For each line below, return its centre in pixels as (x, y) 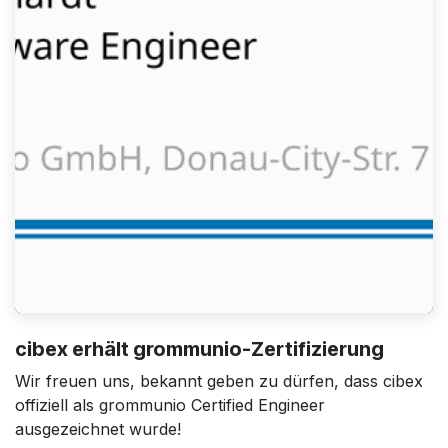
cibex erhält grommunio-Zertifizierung (199, 348)
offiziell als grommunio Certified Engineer (170, 404)
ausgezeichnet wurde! (98, 428)
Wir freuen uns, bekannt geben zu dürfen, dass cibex (219, 380)
